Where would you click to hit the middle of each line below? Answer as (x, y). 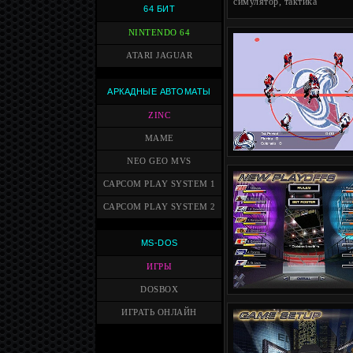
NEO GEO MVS (159, 161)
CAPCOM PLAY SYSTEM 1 (159, 184)
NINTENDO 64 (159, 33)
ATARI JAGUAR (159, 56)
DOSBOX (159, 290)
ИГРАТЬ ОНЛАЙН (159, 312)
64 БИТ (159, 9)
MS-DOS (159, 243)
